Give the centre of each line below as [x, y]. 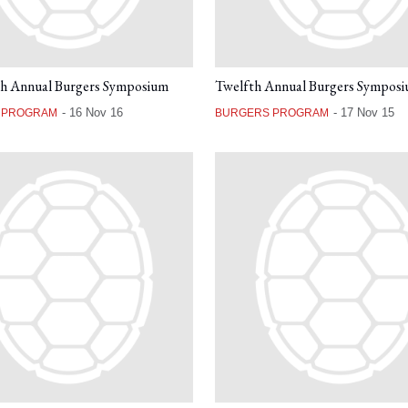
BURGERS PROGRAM [272, 113]
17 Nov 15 [367, 113]
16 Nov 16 [96, 113]
